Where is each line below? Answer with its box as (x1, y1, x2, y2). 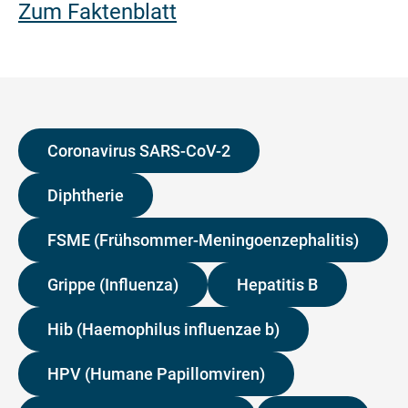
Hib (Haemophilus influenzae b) (47, 320, 280, 340)
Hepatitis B (237, 275, 318, 295)
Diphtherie (47, 186, 124, 206)
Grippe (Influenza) (47, 275, 178, 295)
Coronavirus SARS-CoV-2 (47, 141, 230, 161)
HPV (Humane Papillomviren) (47, 364, 265, 384)
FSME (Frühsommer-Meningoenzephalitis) (47, 230, 359, 250)
